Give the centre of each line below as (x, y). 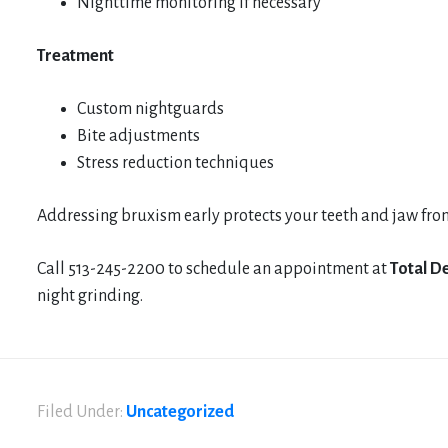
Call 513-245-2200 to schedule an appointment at (213, 268)
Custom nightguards (150, 108)
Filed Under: (81, 411)
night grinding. (90, 295)
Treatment (75, 55)
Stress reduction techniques (175, 162)
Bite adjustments (138, 135)
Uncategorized (180, 411)
